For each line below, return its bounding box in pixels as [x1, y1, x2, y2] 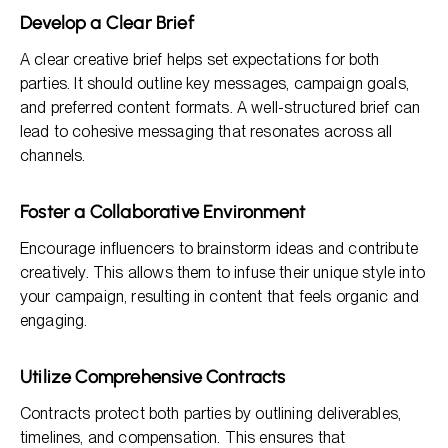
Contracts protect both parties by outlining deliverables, [20, 404, 402, 423]
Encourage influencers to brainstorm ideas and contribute [20, 239, 418, 258]
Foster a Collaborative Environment [20, 201, 306, 223]
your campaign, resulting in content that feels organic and [20, 287, 420, 306]
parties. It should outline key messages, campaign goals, [20, 74, 409, 93]
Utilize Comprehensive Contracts [20, 366, 286, 388]
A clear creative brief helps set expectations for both [20, 50, 380, 69]
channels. [20, 146, 86, 165]
